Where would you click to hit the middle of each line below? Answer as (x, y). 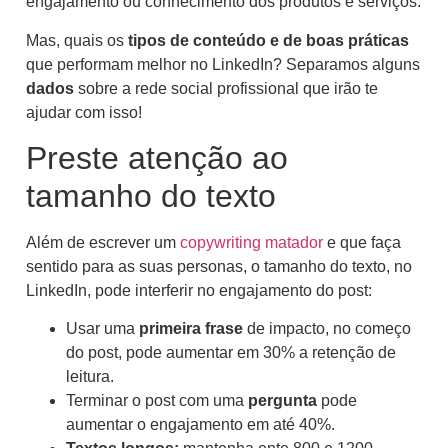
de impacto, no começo (327, 329)
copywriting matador (251, 242)
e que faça (362, 242)
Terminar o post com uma (157, 401)
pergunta (284, 401)
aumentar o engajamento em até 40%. (200, 425)
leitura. (90, 377)
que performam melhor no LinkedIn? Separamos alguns (223, 64)
